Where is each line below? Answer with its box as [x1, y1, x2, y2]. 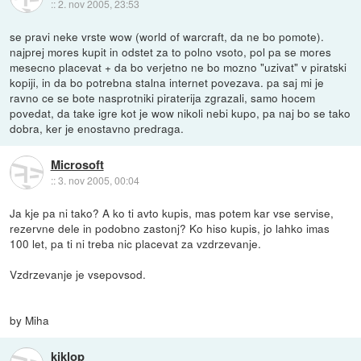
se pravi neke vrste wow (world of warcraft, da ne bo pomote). [10, 27, 325, 44]
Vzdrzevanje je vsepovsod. [10, 265, 147, 282]
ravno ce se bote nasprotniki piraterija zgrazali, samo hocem [10, 89, 316, 106]
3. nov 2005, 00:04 [57, 172, 139, 187]
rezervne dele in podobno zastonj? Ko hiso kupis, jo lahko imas [10, 219, 330, 236]
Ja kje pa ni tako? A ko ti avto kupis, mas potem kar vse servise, [10, 204, 334, 221]
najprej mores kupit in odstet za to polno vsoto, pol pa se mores [10, 43, 332, 60]
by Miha [10, 311, 50, 328]
